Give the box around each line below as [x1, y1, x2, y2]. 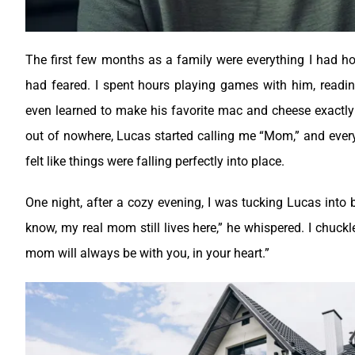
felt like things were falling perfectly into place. [25, 154, 284, 170]
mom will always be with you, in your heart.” [25, 246, 269, 261]
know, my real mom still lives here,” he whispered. [25, 220, 309, 236]
